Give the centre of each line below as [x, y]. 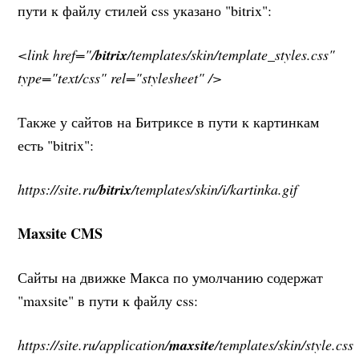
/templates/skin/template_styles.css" [232, 54]
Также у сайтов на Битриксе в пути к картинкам [169, 121]
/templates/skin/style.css [284, 344]
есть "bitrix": [56, 145]
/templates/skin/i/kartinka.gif [215, 189]
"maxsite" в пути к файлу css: [108, 300]
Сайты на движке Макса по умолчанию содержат [171, 277]
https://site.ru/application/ [94, 344]
